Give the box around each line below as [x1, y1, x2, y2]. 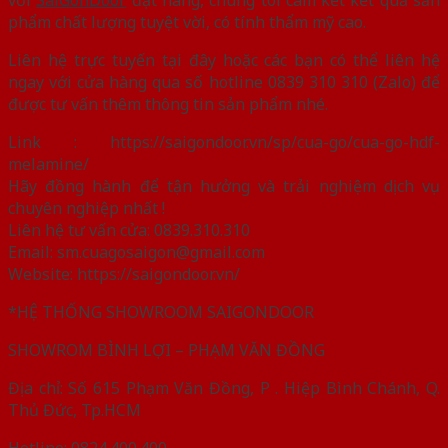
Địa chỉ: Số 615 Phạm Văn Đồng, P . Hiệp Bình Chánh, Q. [8, 376, 440, 399]
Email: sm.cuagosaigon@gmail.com [8, 240, 265, 263]
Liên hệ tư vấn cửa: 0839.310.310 [8, 218, 250, 241]
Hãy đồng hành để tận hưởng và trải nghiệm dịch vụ [8, 174, 440, 197]
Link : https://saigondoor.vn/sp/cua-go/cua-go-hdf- [8, 130, 440, 153]
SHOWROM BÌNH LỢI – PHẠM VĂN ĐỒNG [8, 338, 325, 361]
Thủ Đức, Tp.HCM [8, 398, 141, 421]
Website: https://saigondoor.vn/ [8, 262, 240, 285]
